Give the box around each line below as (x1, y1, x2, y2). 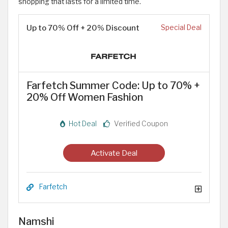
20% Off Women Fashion (26, 91, 143, 103)
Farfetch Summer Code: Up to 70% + (26, 79, 200, 92)
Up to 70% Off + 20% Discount (26, 23, 139, 33)
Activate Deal (91, 148, 137, 158)
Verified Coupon (112, 120, 168, 128)
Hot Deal (67, 120, 97, 128)
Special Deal (161, 23, 202, 32)
